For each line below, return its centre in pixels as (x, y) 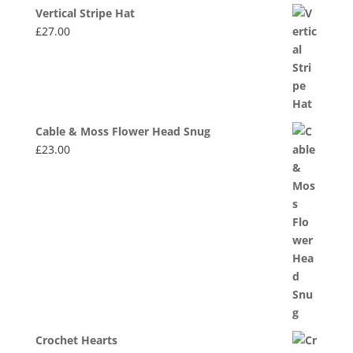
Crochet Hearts (76, 340)
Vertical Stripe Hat (85, 13)
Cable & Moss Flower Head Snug (123, 132)
